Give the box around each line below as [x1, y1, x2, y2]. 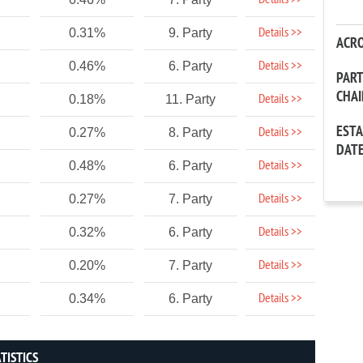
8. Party [169, 126, 213, 139]
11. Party [165, 92, 216, 106]
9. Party [169, 26, 213, 40]
